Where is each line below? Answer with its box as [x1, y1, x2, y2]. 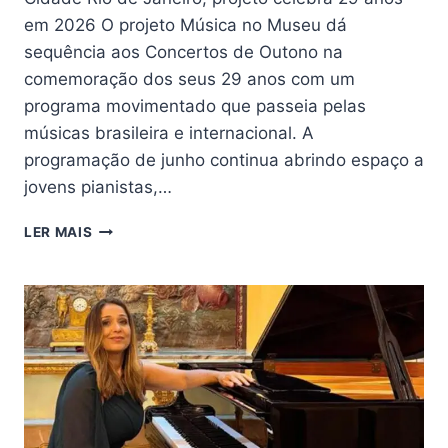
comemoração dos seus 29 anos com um [24, 69, 355, 90]
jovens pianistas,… [24, 177, 172, 198]
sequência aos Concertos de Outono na [24, 42, 343, 63]
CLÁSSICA [91, 429, 167, 446]
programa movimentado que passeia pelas [24, 96, 366, 117]
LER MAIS [24, 224, 93, 241]
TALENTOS [91, 366, 170, 383]
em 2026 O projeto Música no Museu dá [24, 15, 347, 36]
